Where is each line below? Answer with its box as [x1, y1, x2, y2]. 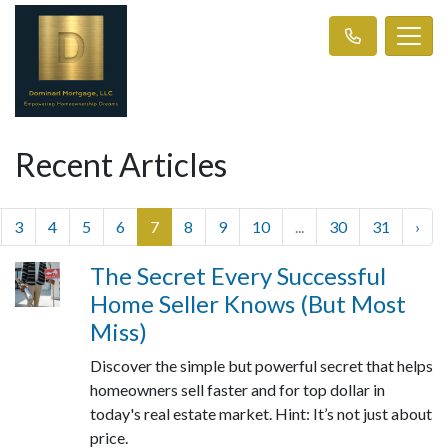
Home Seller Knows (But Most [89, 289, 406, 318]
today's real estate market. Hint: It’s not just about [89, 404, 432, 423]
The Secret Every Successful [89, 261, 386, 290]
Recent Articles [15, 145, 227, 184]
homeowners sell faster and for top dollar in [89, 380, 385, 399]
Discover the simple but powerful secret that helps [89, 356, 433, 375]
